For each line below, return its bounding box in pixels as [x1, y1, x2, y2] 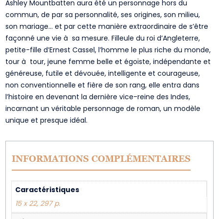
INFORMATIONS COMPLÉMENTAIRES [12, 153, 191, 164]
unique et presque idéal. [5, 115, 88, 125]
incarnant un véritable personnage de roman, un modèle [5, 104, 201, 113]
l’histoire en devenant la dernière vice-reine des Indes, [5, 92, 191, 102]
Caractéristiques [15, 185, 80, 195]
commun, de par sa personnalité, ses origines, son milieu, [5, 10, 200, 20]
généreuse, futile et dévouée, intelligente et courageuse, [5, 68, 200, 78]
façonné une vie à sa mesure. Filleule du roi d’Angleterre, [5, 33, 200, 43]
